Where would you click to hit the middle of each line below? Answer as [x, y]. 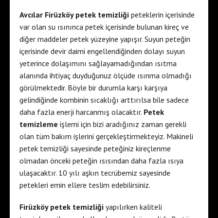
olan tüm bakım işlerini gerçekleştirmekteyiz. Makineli [106, 136]
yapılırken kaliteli [133, 207]
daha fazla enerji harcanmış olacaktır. [82, 112]
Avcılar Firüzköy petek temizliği [75, 14]
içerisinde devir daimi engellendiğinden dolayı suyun [102, 51]
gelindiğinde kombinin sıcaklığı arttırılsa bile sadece [104, 100]
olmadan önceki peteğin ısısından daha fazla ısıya [101, 160]
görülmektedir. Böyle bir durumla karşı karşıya [93, 87]
